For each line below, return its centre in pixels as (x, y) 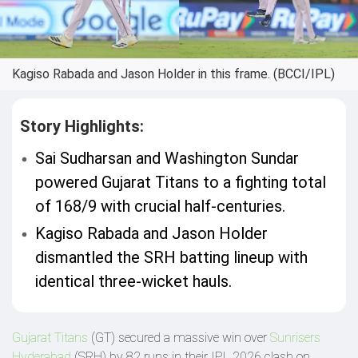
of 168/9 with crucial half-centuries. (161, 206)
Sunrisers (295, 338)
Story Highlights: (82, 126)
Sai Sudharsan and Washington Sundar (167, 158)
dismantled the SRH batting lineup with (172, 257)
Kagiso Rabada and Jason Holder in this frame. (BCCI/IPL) (173, 74)
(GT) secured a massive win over (179, 338)
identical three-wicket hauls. (134, 281)
